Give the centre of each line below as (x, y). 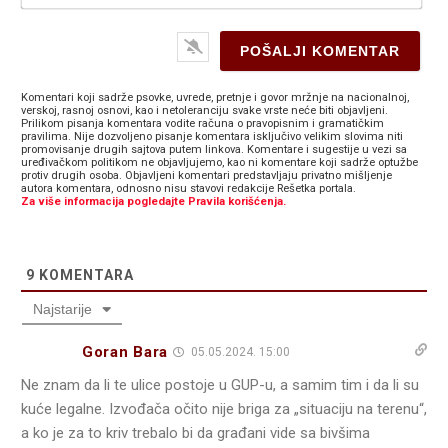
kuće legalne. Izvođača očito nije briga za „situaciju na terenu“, (224, 409)
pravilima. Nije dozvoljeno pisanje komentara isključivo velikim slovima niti (212, 137)
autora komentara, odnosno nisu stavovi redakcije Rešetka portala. (188, 189)
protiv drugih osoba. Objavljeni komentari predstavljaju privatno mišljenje (206, 176)
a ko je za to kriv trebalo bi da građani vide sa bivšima (195, 433)
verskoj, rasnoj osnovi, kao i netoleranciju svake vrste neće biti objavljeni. (204, 111)
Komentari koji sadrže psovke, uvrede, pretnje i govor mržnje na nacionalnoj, (215, 98)
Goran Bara (125, 351)
